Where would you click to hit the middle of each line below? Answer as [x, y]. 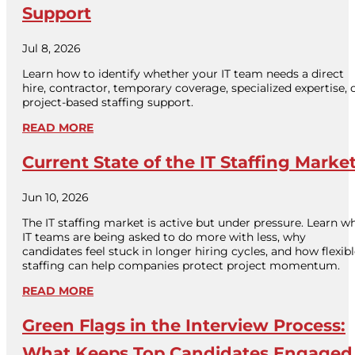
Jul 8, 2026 [52, 48]
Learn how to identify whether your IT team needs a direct [183, 73]
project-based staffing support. [108, 102]
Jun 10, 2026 [55, 197]
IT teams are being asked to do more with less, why [164, 237]
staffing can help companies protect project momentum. [181, 265]
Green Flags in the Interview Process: [184, 325]
